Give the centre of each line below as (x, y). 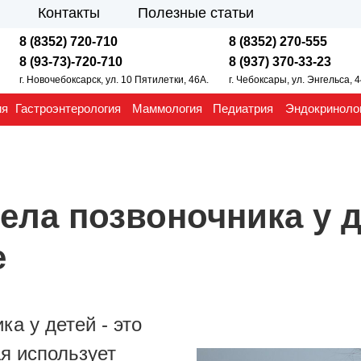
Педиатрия (243, 108)
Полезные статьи (196, 13)
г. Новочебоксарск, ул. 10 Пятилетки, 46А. (114, 80)
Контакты (69, 13)
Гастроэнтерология (68, 108)
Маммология (167, 108)
